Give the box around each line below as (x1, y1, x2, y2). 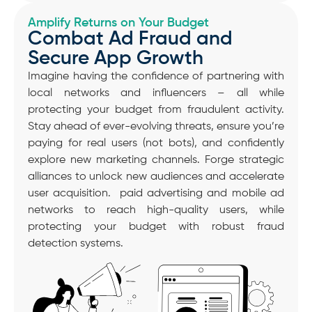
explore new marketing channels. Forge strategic (28, 155, 284, 166)
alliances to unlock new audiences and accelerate (28, 171, 284, 183)
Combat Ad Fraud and (28, 29, 233, 49)
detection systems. (28, 238, 123, 250)
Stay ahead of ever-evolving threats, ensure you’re (28, 121, 284, 133)
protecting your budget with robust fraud (28, 221, 284, 233)
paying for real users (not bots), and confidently (28, 138, 284, 150)
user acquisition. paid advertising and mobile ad (28, 188, 284, 200)
